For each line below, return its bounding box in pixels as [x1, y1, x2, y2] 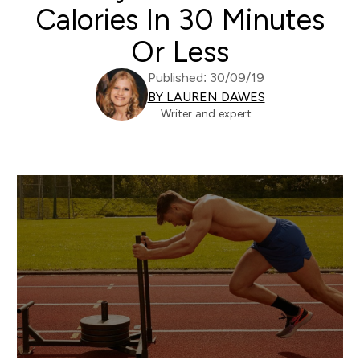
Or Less [131, 35, 229, 68]
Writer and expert [161, 107, 252, 120]
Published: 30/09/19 [148, 71, 264, 84]
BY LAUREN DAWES [147, 90, 265, 104]
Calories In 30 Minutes [35, 3, 325, 36]
